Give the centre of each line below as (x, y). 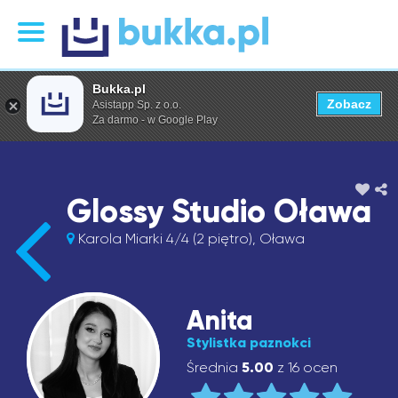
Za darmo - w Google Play (155, 120)
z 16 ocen (306, 367)
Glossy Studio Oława (219, 211)
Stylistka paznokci (249, 342)
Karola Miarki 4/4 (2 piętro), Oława (190, 239)
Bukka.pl (119, 89)
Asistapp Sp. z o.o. (137, 105)
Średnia (214, 367)
